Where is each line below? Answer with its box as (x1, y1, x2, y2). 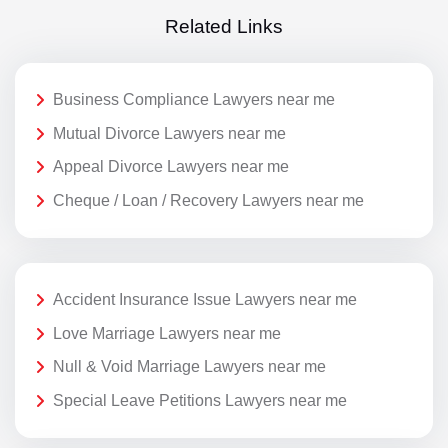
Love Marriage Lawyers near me (53, 324, 281, 342)
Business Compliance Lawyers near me (53, 91, 335, 109)
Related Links (165, 15, 283, 37)
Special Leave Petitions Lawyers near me (53, 391, 347, 409)
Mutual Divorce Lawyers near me (53, 124, 286, 142)
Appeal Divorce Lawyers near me (53, 158, 289, 176)
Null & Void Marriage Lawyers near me (53, 358, 326, 376)
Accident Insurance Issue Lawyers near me (53, 291, 357, 309)
